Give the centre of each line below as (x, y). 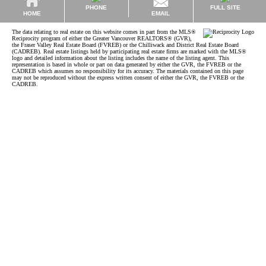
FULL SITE (225, 7)
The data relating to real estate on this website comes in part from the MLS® (104, 32)
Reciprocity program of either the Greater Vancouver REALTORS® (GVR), (102, 38)
